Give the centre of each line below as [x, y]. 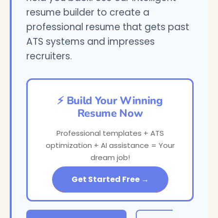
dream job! [110, 157]
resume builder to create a [88, 12]
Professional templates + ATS [110, 133]
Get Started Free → [110, 179]
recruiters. [49, 56]
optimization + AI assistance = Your [110, 145]
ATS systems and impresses [91, 42]
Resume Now [110, 113]
